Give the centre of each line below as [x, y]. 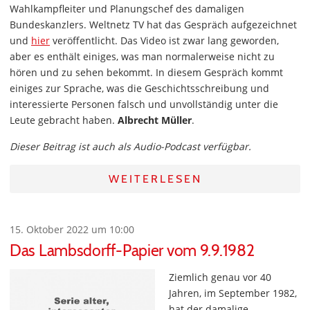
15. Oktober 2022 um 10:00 [72, 229]
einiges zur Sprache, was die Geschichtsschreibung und [139, 88]
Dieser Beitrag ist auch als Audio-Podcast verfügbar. [130, 146]
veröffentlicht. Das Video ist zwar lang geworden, [164, 40]
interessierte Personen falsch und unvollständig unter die [144, 104]
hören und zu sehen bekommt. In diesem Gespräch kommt [146, 72]
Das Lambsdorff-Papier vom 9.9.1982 [132, 250]
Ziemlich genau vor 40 [220, 277]
